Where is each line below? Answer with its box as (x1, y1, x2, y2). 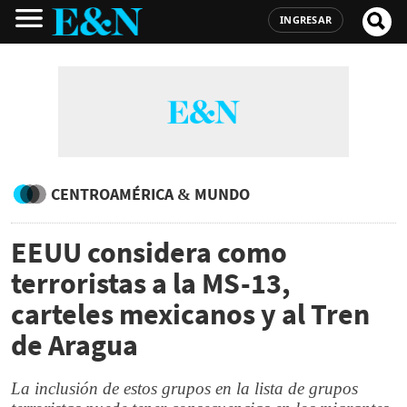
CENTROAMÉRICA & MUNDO (51, 184, 250, 204)
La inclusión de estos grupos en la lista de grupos (11, 379, 358, 398)
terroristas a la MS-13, (11, 265, 291, 302)
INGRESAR (280, 13, 332, 26)
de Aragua (11, 327, 138, 363)
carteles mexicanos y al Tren (11, 296, 370, 333)
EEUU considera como (11, 234, 287, 271)
